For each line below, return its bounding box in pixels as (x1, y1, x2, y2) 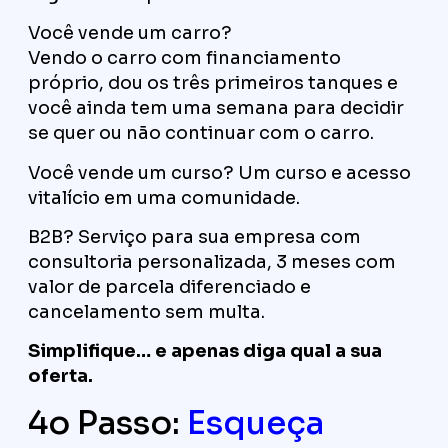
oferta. (28, 365, 93, 388)
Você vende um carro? (28, 22, 232, 45)
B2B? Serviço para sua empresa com (28, 225, 361, 248)
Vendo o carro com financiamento (28, 47, 341, 70)
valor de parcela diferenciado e (28, 275, 311, 298)
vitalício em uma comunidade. (28, 186, 300, 209)
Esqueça (187, 402, 324, 443)
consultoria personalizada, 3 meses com (28, 250, 396, 273)
